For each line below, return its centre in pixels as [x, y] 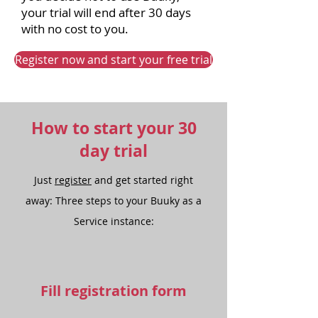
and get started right [142, 180]
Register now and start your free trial [114, 60]
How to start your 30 [114, 128]
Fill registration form [114, 291]
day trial [114, 150]
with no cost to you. [75, 29]
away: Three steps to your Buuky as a [114, 201]
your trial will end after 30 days [106, 12]
